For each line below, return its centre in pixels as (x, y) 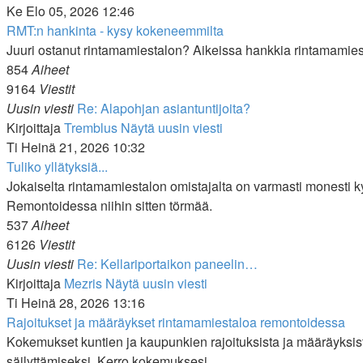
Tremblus (91, 128)
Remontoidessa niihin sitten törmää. (109, 205)
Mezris (83, 283)
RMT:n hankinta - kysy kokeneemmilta (115, 30)
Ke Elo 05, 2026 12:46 (70, 11)
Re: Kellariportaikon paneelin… (167, 264)
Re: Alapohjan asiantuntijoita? (164, 108)
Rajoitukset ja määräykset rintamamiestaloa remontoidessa (176, 322)
